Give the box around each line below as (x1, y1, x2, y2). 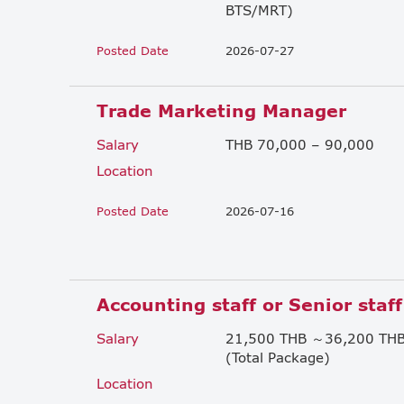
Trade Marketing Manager (96, 99, 346, 121)
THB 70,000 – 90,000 (225, 135, 374, 152)
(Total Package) (225, 348, 330, 365)
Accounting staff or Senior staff (96, 293, 402, 315)
